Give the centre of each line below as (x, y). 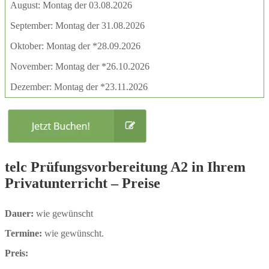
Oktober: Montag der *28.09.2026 (75, 46)
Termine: (23, 233)
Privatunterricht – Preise (83, 183)
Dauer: (19, 213)
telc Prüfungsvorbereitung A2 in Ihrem (125, 167)
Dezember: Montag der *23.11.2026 (79, 86)
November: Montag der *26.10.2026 (80, 66)
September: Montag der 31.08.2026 (77, 25)
